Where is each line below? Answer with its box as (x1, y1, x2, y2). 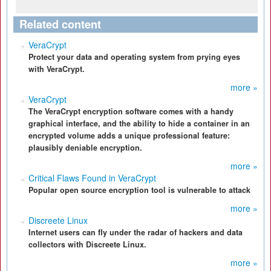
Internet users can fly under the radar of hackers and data (28, 227, 243, 238)
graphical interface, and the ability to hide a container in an (28, 118, 250, 129)
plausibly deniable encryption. (28, 142, 142, 153)
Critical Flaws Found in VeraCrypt (28, 172, 156, 184)
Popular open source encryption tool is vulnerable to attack (28, 184, 250, 195)
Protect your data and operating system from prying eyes (28, 51, 240, 62)
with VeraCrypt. (28, 64, 85, 74)
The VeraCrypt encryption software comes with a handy (28, 106, 233, 117)
